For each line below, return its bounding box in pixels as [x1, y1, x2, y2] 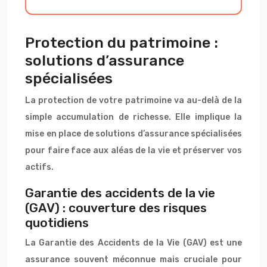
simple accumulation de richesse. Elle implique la [25, 112, 242, 122]
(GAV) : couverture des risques [25, 200, 207, 215]
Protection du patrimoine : [25, 34, 218, 51]
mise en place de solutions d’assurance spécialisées [25, 129, 242, 139]
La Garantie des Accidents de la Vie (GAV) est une [25, 238, 242, 248]
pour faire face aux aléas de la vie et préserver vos [25, 145, 242, 156]
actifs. [25, 162, 54, 172]
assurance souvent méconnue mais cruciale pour [25, 254, 242, 265]
